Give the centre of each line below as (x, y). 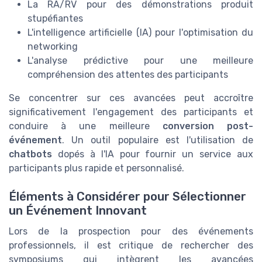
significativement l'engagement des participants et (131, 112)
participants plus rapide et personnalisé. (96, 168)
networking (53, 46)
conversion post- (208, 126)
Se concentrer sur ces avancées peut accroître (131, 98)
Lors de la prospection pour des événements (131, 232)
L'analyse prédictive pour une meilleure (140, 60)
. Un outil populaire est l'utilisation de (158, 140)
